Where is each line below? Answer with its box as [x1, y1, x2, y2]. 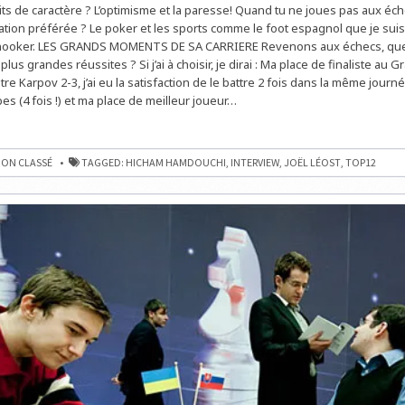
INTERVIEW [230, 155, 279, 169]
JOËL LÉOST [283, 155, 341, 169]
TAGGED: [80, 155, 126, 169]
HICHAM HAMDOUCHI [125, 155, 226, 169]
